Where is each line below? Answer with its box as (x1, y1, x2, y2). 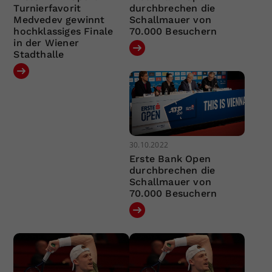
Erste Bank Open (129, 153, 211, 165)
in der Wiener (13, 36, 80, 49)
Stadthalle (13, 48, 64, 60)
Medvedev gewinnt (13, 13, 105, 25)
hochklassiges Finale (13, 25, 114, 37)
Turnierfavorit (13, 2, 81, 14)
